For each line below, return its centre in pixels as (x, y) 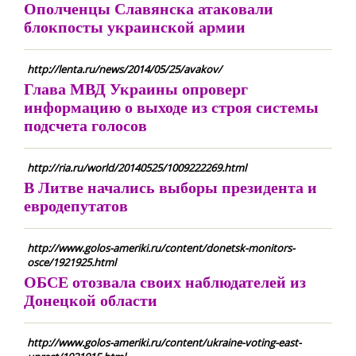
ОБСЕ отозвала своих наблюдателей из (165, 282)
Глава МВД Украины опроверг (136, 89)
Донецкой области (91, 300)
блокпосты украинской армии (135, 27)
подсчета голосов (85, 125)
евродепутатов (76, 205)
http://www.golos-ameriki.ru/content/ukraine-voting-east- (164, 342)
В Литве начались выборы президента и (170, 187)
